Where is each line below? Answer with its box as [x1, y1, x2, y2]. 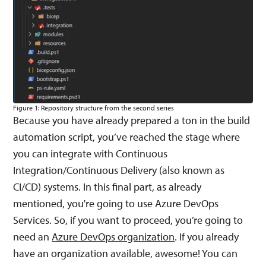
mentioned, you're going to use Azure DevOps [13, 197, 219, 210]
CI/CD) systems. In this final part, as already [13, 180, 202, 194]
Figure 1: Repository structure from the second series [13, 103, 175, 112]
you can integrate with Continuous [13, 147, 168, 160]
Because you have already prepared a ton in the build [13, 113, 251, 127]
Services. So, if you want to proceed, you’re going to [13, 213, 243, 227]
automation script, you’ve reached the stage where [13, 130, 240, 144]
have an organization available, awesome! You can [13, 246, 238, 260]
